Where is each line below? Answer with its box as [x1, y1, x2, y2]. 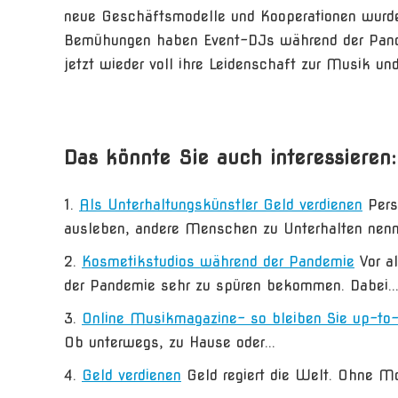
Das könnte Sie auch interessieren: [64, 146, 396, 169]
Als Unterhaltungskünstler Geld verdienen [79, 196, 362, 213]
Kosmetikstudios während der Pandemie [82, 253, 354, 270]
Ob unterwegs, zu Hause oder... [64, 334, 275, 351]
